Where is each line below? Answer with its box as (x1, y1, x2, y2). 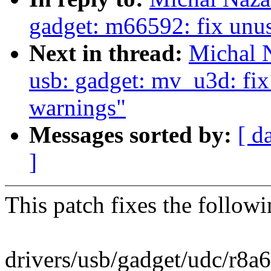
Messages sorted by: (29, 122, 238, 148)
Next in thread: (29, 40, 189, 67)
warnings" (29, 94, 126, 121)
